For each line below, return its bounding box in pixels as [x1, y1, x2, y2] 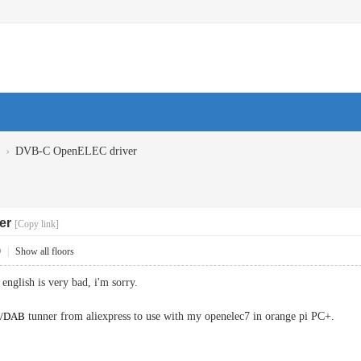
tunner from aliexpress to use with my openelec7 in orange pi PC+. [25, 310, 334, 322]
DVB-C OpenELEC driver [15, 145, 137, 157]
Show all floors [15, 246, 74, 257]
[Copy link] [15, 218, 59, 230]
